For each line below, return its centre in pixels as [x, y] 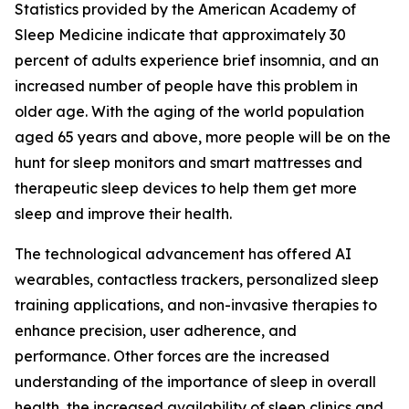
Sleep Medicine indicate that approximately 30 [180, 35]
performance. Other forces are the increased [172, 357]
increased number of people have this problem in [186, 86]
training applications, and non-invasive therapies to [196, 305]
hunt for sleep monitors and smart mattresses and [189, 163]
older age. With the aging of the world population [189, 112]
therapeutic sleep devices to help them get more [186, 189]
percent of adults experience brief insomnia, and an [197, 61]
